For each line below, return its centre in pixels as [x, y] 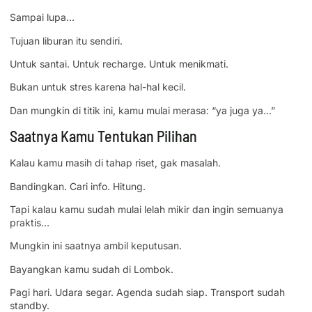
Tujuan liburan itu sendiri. [66, 40]
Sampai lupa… [42, 17]
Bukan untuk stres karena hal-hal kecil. [98, 87]
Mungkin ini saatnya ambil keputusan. [96, 246]
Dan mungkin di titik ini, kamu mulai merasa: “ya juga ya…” [142, 110]
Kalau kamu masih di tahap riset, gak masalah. [115, 163]
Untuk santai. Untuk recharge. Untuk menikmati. [119, 64]
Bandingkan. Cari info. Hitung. [78, 186]
